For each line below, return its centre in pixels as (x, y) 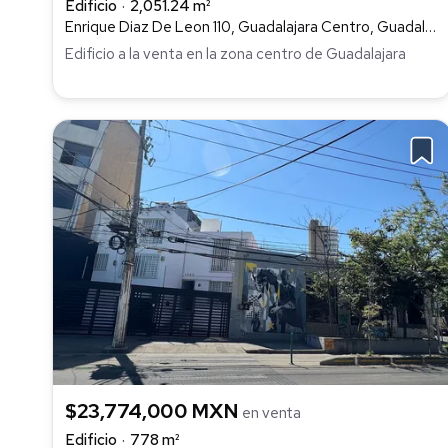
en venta (271, 412)
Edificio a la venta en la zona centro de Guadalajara (235, 53)
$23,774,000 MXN (154, 410)
